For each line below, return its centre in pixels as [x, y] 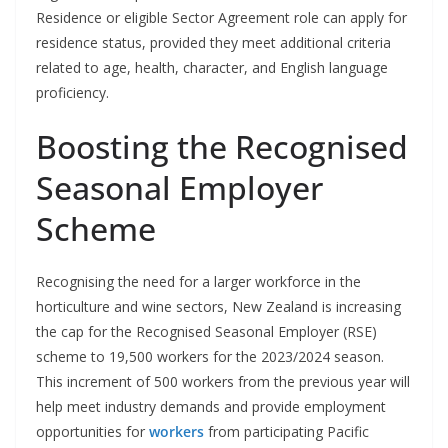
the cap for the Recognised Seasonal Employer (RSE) [206, 332]
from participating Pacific [286, 432]
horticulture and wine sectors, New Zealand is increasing [218, 307]
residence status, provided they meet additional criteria [213, 43]
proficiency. [72, 93]
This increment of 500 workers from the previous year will [223, 382]
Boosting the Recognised [222, 147]
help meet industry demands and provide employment [211, 407]
